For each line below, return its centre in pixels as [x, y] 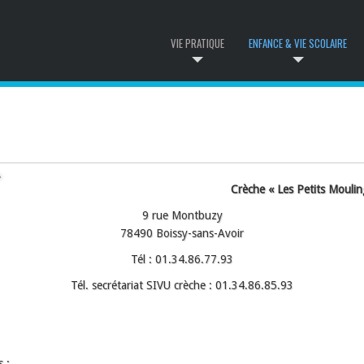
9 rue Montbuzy [182, 215]
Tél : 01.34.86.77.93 [182, 259]
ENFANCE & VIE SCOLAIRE [298, 43]
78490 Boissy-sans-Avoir [182, 233]
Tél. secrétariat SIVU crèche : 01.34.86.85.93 [182, 285]
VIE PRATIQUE [197, 43]
